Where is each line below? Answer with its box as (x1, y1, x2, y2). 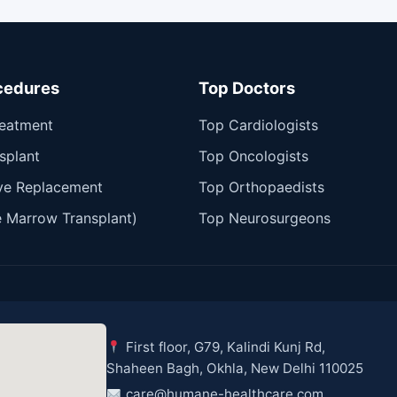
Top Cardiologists (198, 115, 318, 134)
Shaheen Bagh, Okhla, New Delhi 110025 (106, 360, 364, 378)
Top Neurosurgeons (198, 208, 331, 227)
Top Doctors (198, 77, 295, 97)
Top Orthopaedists (198, 177, 324, 196)
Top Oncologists (198, 146, 308, 165)
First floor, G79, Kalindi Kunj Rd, (121, 339, 325, 356)
